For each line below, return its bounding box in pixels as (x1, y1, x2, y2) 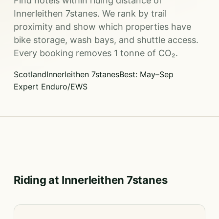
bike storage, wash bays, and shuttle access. (14, 35, 198, 45)
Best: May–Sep (119, 69, 174, 79)
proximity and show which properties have (14, 22, 191, 32)
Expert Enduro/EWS (14, 82, 88, 91)
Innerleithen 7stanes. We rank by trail (14, 8, 167, 19)
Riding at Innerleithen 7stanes (14, 174, 168, 186)
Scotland (14, 69, 46, 79)
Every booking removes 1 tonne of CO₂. (14, 48, 178, 58)
